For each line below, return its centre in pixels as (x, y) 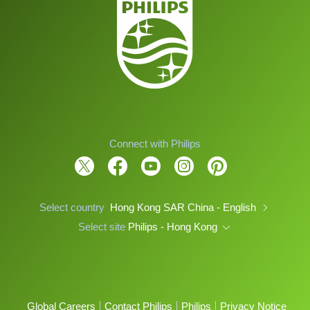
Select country (72, 208)
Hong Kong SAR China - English (184, 208)
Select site (103, 227)
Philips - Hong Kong (174, 227)
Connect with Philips (155, 144)
